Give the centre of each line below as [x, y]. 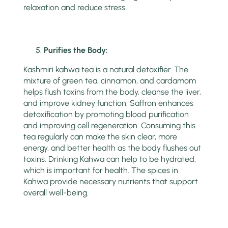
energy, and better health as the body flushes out [112, 148]
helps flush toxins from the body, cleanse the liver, [112, 92]
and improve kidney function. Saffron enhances [109, 103]
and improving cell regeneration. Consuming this [110, 126]
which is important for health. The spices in [101, 170]
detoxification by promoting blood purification [106, 115]
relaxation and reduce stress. [75, 8]
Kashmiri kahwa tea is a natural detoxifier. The [106, 70]
